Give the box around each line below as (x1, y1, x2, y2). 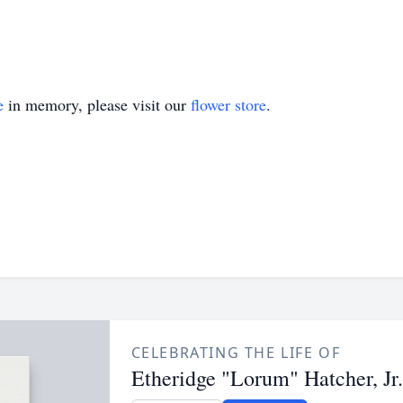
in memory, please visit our (4, 94, 191, 115)
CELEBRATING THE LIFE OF (130, 343, 341, 363)
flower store (191, 94, 266, 115)
